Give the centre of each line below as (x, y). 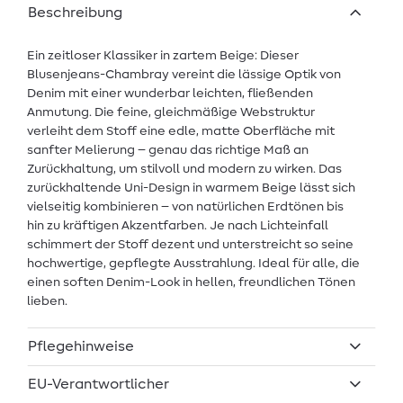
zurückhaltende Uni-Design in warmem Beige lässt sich (191, 188)
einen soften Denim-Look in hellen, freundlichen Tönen (191, 283)
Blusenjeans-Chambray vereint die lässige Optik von (184, 75)
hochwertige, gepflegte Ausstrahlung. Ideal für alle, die (193, 264)
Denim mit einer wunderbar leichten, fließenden (170, 94)
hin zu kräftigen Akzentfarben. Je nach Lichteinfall (178, 226)
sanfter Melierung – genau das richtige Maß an (168, 151)
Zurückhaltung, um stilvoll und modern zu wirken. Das (184, 170)
